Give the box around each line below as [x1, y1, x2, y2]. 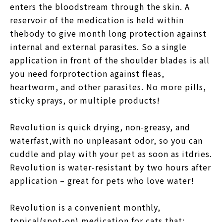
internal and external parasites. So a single [10, 40, 187, 53]
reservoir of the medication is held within [10, 13, 184, 26]
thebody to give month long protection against [10, 27, 207, 39]
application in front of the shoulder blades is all [10, 54, 210, 66]
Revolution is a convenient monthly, [10, 201, 161, 213]
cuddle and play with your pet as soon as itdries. [10, 147, 212, 160]
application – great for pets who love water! [10, 174, 194, 186]
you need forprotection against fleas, [10, 67, 165, 79]
